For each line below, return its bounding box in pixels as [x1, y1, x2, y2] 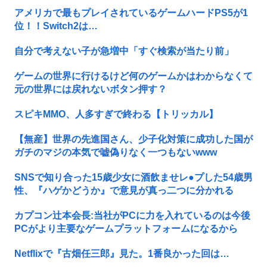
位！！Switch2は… [14, 20, 98, 31]
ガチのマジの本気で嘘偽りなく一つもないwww [14, 147, 217, 157]
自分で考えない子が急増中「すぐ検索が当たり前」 [14, 45, 234, 56]
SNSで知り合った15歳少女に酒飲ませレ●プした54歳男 [14, 172, 253, 182]
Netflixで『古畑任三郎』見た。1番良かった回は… [14, 248, 229, 259]
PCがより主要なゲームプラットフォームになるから [14, 223, 238, 234]
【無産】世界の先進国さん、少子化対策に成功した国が [14, 133, 253, 144]
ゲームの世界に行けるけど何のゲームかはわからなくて [14, 70, 253, 81]
